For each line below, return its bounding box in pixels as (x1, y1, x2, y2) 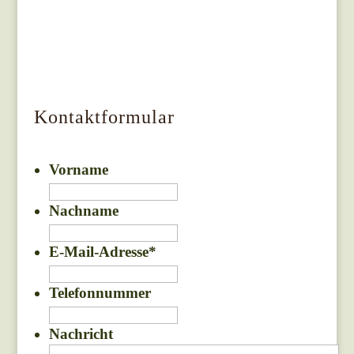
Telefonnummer (48, 284, 151, 302)
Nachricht (48, 326, 113, 343)
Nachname (48, 202, 119, 220)
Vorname (48, 161, 108, 179)
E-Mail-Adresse (48, 243, 149, 261)
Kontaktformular (33, 107, 175, 128)
